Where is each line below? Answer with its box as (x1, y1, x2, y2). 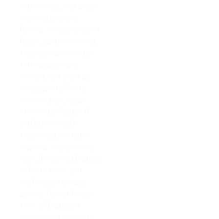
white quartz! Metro (20, 84, 86, 93)
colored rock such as (20, 72, 90, 82)
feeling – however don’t (20, 25, 100, 35)
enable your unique (20, 177, 85, 187)
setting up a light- (20, 60, 79, 70)
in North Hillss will (20, 166, 82, 175)
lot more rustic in (20, 13, 77, 23)
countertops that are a (20, 1, 95, 11)
